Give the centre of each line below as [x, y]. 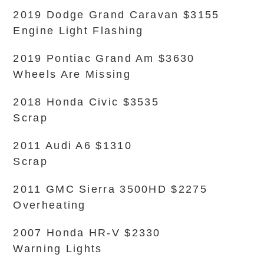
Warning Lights [58, 249]
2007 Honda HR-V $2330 [87, 233]
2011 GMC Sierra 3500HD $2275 [110, 189]
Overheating [49, 205]
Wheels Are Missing [72, 74]
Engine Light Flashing [78, 31]
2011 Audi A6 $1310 [72, 146]
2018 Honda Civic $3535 [86, 102]
